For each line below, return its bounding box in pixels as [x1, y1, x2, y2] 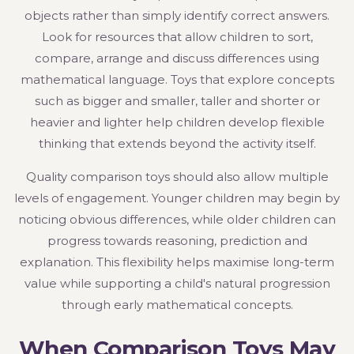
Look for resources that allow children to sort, [41, 29, 313, 45]
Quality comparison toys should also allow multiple [25, 169, 329, 185]
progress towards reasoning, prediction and [47, 233, 307, 249]
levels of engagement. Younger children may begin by [14, 190, 340, 206]
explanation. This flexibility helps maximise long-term [20, 254, 334, 270]
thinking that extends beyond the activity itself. [38, 136, 316, 152]
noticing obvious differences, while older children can [18, 212, 336, 228]
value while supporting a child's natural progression [24, 276, 330, 292]
